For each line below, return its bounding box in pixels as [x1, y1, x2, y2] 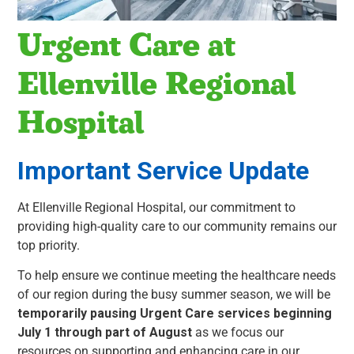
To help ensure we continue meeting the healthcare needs [17, 268, 336, 284]
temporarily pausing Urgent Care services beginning [17, 306, 332, 322]
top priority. [17, 238, 80, 254]
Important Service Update [17, 156, 309, 186]
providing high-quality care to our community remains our [17, 219, 337, 235]
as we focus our [192, 325, 284, 341]
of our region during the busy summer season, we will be [17, 287, 330, 303]
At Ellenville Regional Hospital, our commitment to [17, 200, 296, 216]
